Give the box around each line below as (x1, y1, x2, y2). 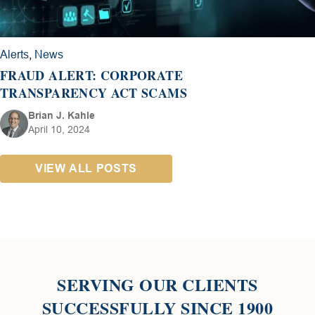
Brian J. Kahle (28, 110, 95, 122)
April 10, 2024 (28, 124, 90, 136)
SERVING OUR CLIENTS (57, 272, 258, 297)
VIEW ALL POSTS (35, 162, 137, 175)
